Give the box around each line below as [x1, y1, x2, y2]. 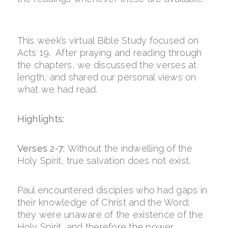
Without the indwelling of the [67, 143, 192, 154]
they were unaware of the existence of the [17, 209, 203, 220]
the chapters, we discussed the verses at [17, 60, 197, 70]
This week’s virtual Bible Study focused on [17, 35, 199, 46]
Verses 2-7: [17, 143, 68, 154]
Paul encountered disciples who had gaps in [17, 185, 208, 195]
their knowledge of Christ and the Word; [17, 197, 190, 208]
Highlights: [17, 113, 65, 124]
